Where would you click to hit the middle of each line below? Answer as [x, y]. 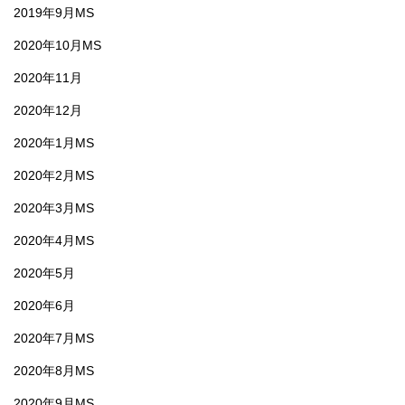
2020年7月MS [54, 338]
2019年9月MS [54, 12]
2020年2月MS [54, 175]
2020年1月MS [54, 142]
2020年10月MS [57, 45]
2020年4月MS [54, 240]
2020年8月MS [54, 370]
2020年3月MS [54, 207]
